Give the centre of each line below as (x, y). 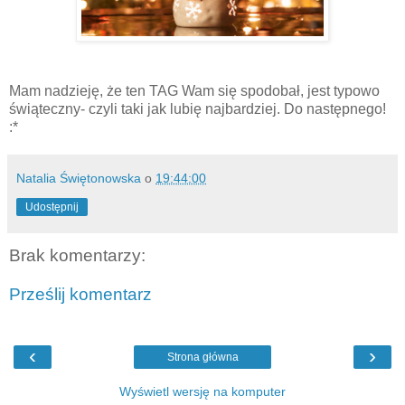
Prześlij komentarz (80, 295)
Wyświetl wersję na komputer (202, 391)
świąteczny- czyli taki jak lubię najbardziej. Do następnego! (198, 108)
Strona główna (202, 357)
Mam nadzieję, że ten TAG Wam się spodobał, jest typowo (194, 90)
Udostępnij (52, 207)
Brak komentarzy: (77, 255)
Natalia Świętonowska (79, 178)
